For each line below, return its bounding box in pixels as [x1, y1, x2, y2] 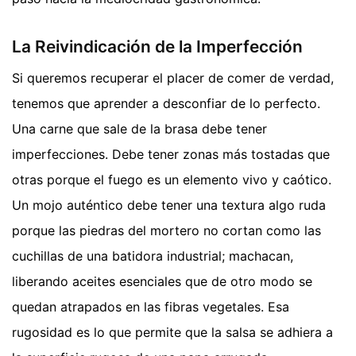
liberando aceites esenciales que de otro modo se [12, 273, 312, 290]
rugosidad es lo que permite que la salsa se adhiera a [12, 324, 333, 341]
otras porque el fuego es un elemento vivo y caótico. [12, 172, 331, 188]
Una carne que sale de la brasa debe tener [12, 121, 267, 137]
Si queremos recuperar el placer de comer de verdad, [12, 70, 334, 87]
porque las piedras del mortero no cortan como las [12, 222, 321, 239]
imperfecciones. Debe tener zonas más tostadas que [12, 146, 330, 163]
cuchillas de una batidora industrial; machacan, [12, 248, 293, 265]
